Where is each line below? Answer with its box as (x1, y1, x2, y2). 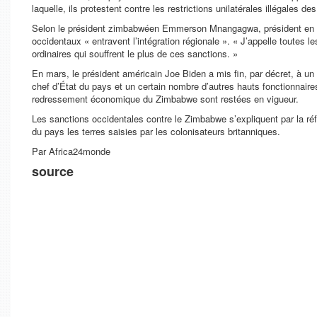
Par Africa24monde (32, 144, 110, 158)
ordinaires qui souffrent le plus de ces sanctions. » (32, 47, 238, 60)
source (32, 162, 74, 180)
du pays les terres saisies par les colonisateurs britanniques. (32, 125, 280, 138)
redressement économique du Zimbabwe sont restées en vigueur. (32, 92, 299, 105)
